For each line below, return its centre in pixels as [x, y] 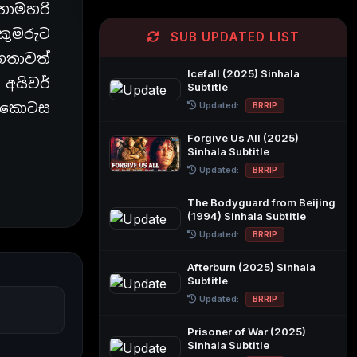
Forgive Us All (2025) [243, 138]
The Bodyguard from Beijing [261, 202]
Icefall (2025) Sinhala [243, 73]
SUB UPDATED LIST [233, 37]
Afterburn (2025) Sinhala [251, 267]
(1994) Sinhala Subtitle [247, 216]
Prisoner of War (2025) [247, 331]
